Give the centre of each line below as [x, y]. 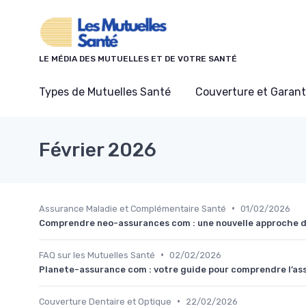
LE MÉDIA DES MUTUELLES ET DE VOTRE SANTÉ [138, 58]
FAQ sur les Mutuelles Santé [97, 255]
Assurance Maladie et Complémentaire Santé [133, 208]
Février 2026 [98, 150]
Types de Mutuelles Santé [105, 92]
